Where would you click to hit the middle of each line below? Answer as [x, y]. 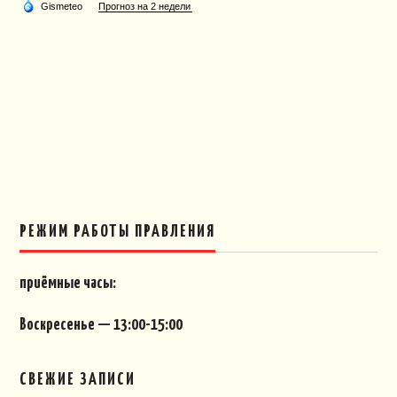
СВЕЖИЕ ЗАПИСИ [78, 379]
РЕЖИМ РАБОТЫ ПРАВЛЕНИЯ [118, 231]
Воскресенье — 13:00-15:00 [101, 325]
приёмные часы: [68, 283]
